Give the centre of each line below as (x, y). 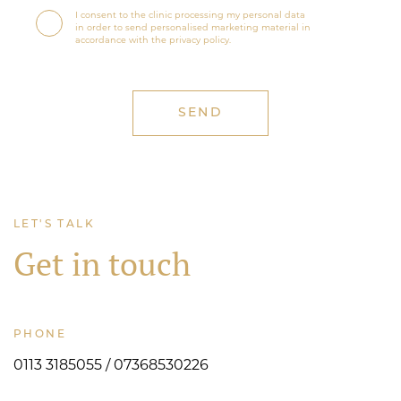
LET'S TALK (54, 224)
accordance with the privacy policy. (154, 40)
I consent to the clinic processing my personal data (191, 15)
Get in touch (102, 264)
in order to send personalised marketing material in (193, 28)
